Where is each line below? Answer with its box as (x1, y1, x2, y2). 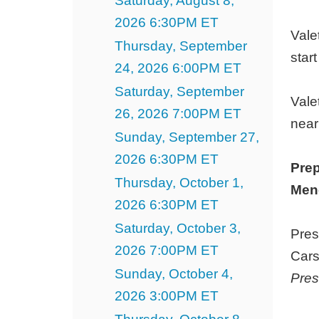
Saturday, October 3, (114, 220, 241, 236)
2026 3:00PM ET (114, 288, 219, 303)
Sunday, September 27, (114, 129, 259, 145)
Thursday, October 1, (114, 174, 244, 190)
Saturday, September (114, 83, 244, 99)
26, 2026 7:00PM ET (114, 105, 241, 121)
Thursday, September (114, 38, 247, 53)
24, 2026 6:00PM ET (114, 60, 241, 75)
